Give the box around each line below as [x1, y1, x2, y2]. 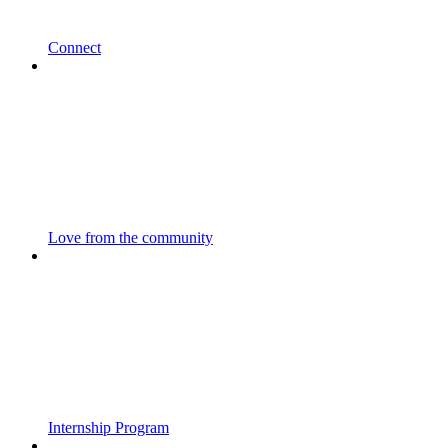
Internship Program [48, 419, 169, 437]
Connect [48, 39, 101, 57]
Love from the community [48, 229, 213, 247]
